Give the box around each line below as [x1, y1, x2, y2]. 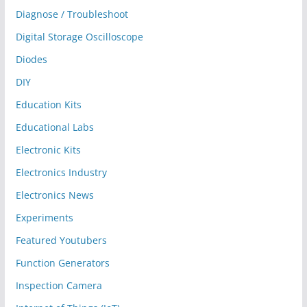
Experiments [15, 211, 73, 225]
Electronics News [15, 188, 94, 202]
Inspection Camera [15, 279, 102, 293]
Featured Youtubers [15, 234, 107, 247]
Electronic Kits [15, 143, 81, 157]
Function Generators [15, 256, 110, 270]
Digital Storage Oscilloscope [15, 30, 143, 44]
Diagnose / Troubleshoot [15, 8, 128, 21]
